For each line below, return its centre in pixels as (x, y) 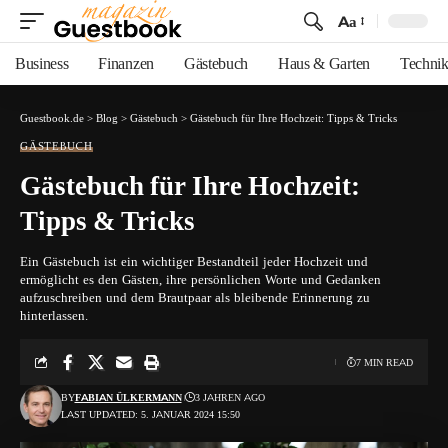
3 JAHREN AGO (230, 397)
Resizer (360, 57)
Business (42, 63)
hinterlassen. (54, 315)
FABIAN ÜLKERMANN (128, 397)
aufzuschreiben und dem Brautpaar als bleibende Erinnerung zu (195, 297)
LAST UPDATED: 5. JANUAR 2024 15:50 (150, 414)
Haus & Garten (324, 63)
